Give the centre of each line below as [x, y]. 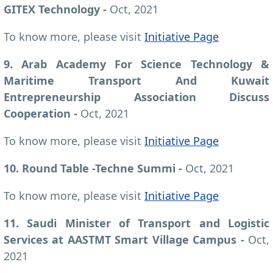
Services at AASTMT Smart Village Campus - [126, 239]
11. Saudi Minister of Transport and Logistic [136, 223]
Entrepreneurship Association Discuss [136, 97]
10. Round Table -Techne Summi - [94, 168]
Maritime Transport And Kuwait [136, 80]
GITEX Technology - [57, 9]
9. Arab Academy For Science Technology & [136, 64]
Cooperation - [42, 113]
